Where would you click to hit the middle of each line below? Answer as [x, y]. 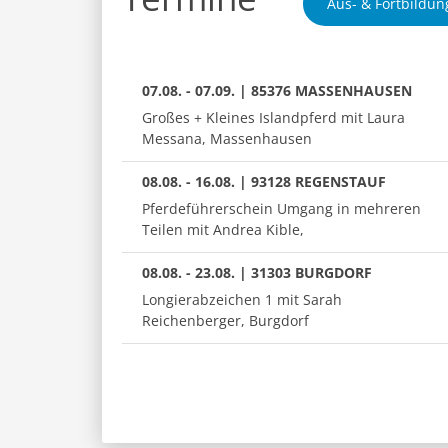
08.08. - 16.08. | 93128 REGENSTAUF [264, 181]
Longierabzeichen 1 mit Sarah [242, 299]
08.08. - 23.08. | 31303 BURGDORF [257, 272]
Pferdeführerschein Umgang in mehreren [281, 208]
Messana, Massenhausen [227, 138]
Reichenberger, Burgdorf [225, 320]
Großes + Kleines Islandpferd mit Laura [273, 117]
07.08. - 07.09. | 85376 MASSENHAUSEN [277, 90]
